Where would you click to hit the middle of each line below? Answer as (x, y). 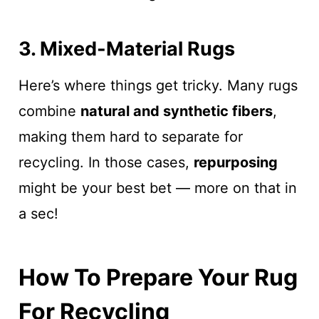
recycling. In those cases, (106, 162)
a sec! (38, 214)
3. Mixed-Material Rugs (126, 48)
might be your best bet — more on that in (157, 188)
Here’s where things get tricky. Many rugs (158, 85)
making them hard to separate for (130, 137)
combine (49, 111)
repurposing (235, 162)
